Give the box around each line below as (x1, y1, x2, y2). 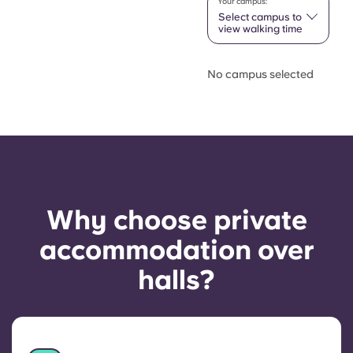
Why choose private (46, 204, 307, 236)
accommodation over (39, 234, 314, 266)
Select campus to (218, 10, 302, 23)
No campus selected (207, 67, 314, 80)
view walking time (218, 22, 303, 35)
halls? (138, 264, 215, 296)
